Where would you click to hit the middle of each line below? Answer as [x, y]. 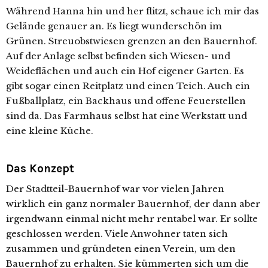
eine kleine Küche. [50, 131]
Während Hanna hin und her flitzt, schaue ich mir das [133, 11]
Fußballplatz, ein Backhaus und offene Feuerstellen [126, 101]
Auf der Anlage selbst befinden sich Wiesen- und [118, 56]
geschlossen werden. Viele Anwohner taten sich [117, 234]
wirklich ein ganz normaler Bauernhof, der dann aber [133, 204]
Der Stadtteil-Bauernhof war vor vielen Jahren [115, 189]
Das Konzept [40, 169]
